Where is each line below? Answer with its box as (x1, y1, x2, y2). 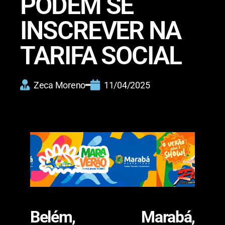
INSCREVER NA (20, 16, 181, 45)
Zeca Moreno (34, 79, 86, 90)
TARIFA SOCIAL (20, 41, 181, 70)
